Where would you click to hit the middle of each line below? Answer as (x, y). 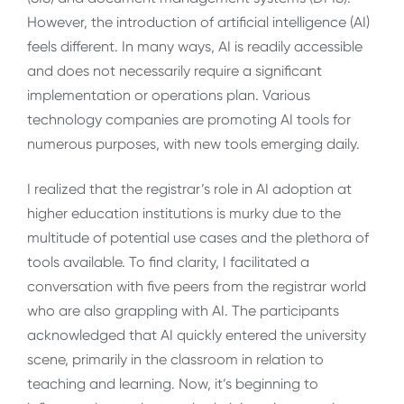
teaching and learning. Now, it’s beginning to (173, 383)
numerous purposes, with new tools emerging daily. (195, 144)
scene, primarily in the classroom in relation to (175, 359)
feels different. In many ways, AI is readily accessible (195, 47)
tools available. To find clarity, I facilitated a (168, 262)
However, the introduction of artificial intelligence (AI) (198, 23)
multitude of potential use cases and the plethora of (198, 237)
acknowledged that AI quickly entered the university (197, 335)
